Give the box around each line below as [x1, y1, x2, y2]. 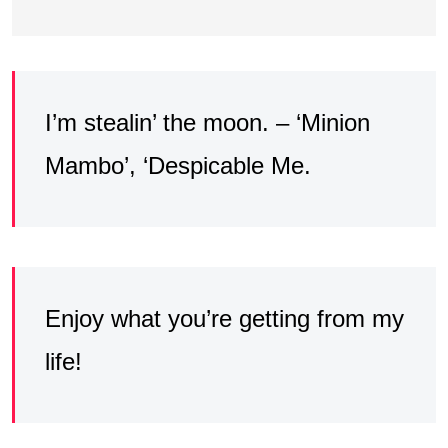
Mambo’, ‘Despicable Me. [45, 152, 311, 180]
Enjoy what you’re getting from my [45, 305, 404, 333]
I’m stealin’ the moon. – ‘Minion [45, 109, 370, 137]
